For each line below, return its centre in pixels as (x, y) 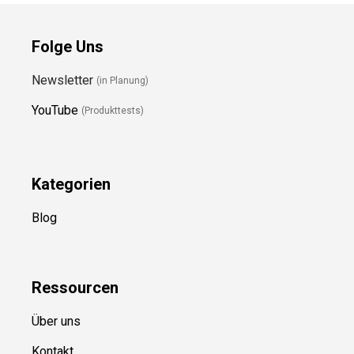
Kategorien (71, 184)
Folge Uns (68, 46)
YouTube (55, 110)
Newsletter (64, 80)
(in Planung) (122, 81)
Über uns (56, 321)
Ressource (71, 287)
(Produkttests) (113, 111)
